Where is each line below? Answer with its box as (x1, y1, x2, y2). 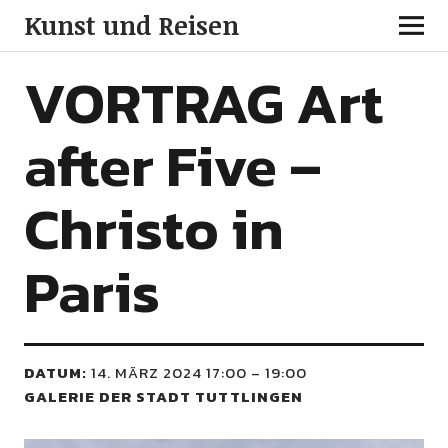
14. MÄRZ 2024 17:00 (90, 361, 247, 384)
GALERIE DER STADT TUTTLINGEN (23, 385, 303, 408)
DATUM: (23, 361, 87, 384)
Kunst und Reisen (23, 8, 239, 42)
